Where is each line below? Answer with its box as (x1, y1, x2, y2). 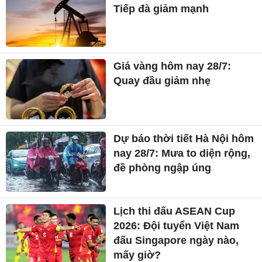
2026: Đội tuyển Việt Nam (113, 219, 240, 232)
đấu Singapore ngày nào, (113, 234, 239, 246)
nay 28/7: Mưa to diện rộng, (113, 147, 251, 160)
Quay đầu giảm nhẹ (113, 75, 211, 87)
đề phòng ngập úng (113, 162, 212, 174)
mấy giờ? (113, 249, 161, 261)
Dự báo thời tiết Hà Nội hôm (113, 133, 254, 145)
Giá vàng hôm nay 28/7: (113, 60, 232, 73)
